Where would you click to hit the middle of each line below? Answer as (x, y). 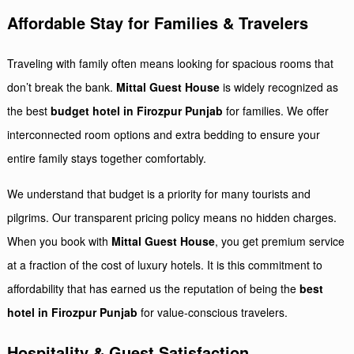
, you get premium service (280, 241)
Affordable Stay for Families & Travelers (158, 23)
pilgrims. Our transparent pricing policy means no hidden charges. (172, 217)
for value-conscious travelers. (213, 312)
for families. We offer (276, 111)
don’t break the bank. (62, 87)
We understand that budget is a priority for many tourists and (159, 194)
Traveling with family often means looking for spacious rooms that (171, 63)
